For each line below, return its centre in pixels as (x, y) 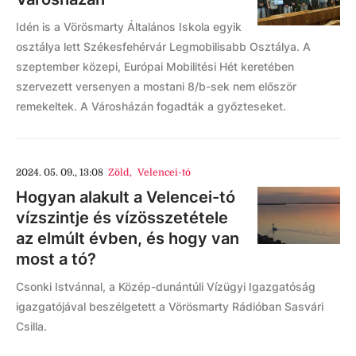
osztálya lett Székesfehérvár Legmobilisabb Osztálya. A (163, 47)
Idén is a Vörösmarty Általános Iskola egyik (129, 27)
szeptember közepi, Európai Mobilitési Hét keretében (155, 67)
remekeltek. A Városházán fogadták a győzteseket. (151, 106)
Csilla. (33, 327)
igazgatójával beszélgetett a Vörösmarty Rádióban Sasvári (170, 307)
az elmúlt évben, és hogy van (128, 239)
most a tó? (56, 259)
